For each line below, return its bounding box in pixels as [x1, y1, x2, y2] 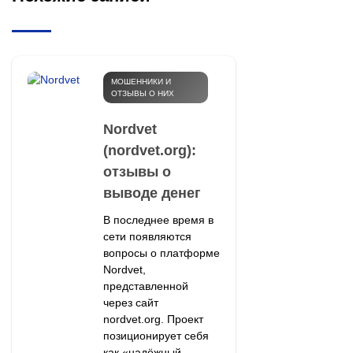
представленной [102, 279, 188, 292]
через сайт [102, 295, 158, 309]
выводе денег [102, 184, 201, 201]
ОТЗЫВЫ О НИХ [110, 88, 174, 98]
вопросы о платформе [102, 246, 220, 259]
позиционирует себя [102, 329, 209, 342]
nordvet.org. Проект [102, 312, 203, 325]
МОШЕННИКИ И [110, 76, 171, 86]
